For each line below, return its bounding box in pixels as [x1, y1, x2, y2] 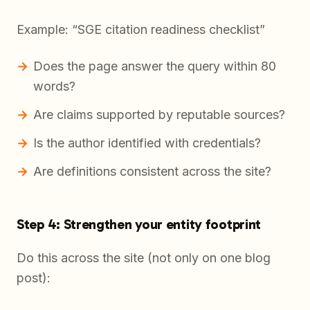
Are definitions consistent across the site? [33, 164, 271, 179]
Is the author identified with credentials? [33, 136, 261, 151]
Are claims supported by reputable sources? [33, 107, 285, 122]
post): [17, 271, 51, 286]
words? [33, 79, 75, 94]
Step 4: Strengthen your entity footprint [17, 216, 261, 233]
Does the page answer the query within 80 [33, 59, 276, 74]
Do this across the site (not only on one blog [17, 250, 271, 266]
